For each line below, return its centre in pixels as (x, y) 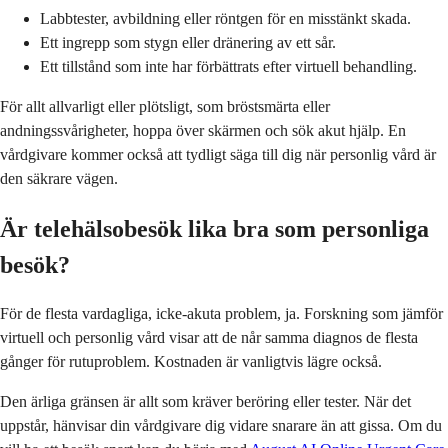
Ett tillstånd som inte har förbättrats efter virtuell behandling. (228, 66)
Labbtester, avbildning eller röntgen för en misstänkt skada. (225, 18)
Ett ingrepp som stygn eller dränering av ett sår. (188, 42)
